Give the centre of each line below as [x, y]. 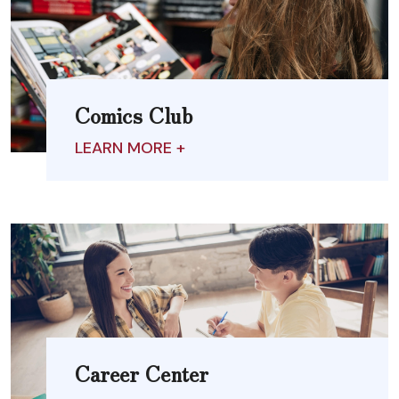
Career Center [142, 372]
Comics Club [134, 114]
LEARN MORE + [130, 147]
